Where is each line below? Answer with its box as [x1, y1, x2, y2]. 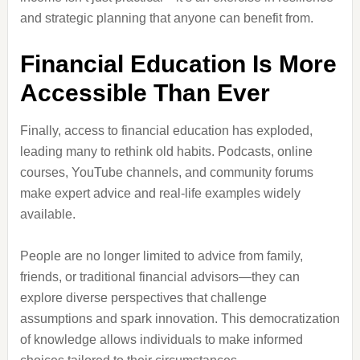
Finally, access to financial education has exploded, [19, 124, 313, 137]
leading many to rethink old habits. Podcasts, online [19, 145, 313, 158]
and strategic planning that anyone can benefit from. [19, 11, 313, 25]
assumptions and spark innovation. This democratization [19, 312, 340, 325]
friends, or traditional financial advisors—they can [19, 270, 300, 284]
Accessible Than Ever [19, 80, 270, 106]
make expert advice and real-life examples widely [19, 186, 301, 200]
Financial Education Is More [19, 51, 337, 77]
